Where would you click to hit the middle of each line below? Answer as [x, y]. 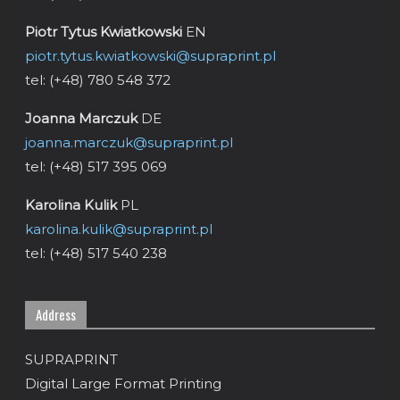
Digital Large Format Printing [123, 383]
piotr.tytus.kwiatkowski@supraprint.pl [150, 56]
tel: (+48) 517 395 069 [96, 167]
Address [56, 314]
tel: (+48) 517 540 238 [96, 253]
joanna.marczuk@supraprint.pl [129, 142]
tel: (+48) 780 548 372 [98, 80]
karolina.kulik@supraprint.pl [119, 229]
